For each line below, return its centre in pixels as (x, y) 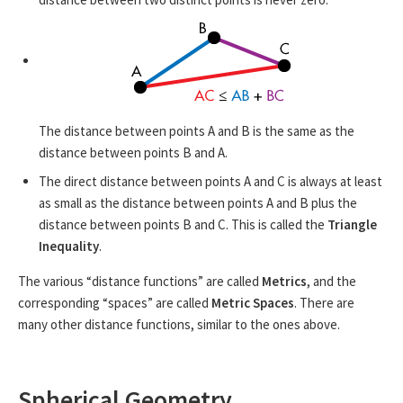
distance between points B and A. (133, 153)
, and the (331, 281)
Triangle (352, 224)
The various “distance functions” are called (140, 281)
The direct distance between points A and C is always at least (210, 181)
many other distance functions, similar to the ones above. (179, 324)
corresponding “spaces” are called (115, 302)
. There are (324, 302)
